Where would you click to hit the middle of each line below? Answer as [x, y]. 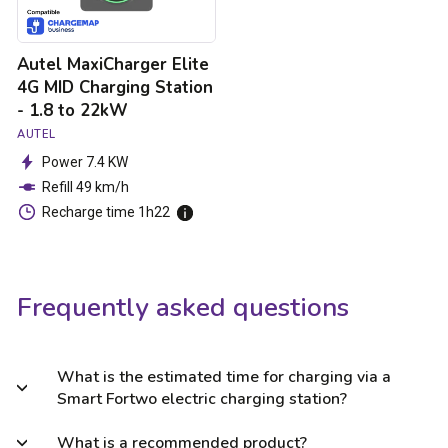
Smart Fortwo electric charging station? [202, 398]
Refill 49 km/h [85, 187]
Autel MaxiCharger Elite [113, 65]
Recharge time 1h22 [106, 212]
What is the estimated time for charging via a [224, 376]
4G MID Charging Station [115, 88]
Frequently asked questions [183, 306]
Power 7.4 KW [85, 162]
